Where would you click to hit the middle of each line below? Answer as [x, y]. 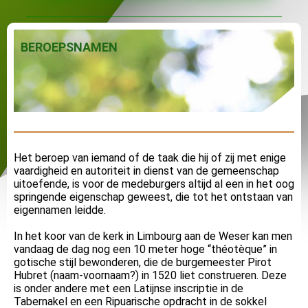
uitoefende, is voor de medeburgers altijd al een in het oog [154, 184]
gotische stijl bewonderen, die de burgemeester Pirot [143, 263]
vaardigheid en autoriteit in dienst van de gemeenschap [146, 171]
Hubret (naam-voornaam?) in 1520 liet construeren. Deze [150, 276]
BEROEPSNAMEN [69, 47]
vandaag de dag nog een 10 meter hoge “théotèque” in [145, 250]
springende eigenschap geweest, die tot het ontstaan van [153, 197]
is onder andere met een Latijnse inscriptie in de [129, 289]
